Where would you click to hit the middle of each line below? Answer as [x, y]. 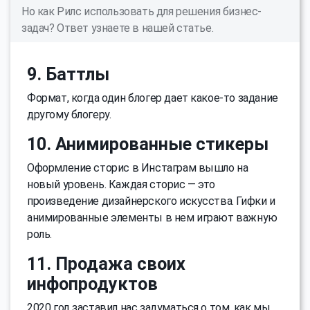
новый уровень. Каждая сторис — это [121, 184]
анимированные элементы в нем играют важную [152, 217]
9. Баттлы [68, 74]
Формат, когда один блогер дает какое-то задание [153, 98]
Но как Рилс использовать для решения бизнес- [142, 11]
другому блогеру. [69, 114]
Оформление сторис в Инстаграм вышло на [138, 167]
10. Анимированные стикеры [148, 144]
